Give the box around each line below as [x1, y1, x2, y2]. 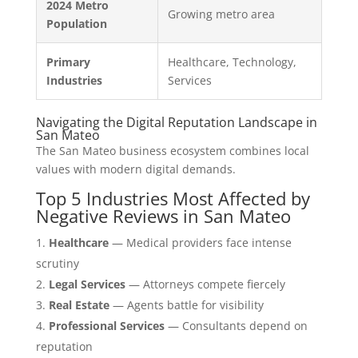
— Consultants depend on [164, 318, 308, 334]
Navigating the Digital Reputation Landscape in [35, 113, 317, 132]
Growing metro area [167, 6, 275, 22]
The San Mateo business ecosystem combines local [35, 143, 309, 159]
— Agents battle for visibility [109, 297, 264, 313]
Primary [46, 54, 90, 70]
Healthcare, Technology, [167, 54, 296, 70]
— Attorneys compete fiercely [125, 276, 285, 292]
